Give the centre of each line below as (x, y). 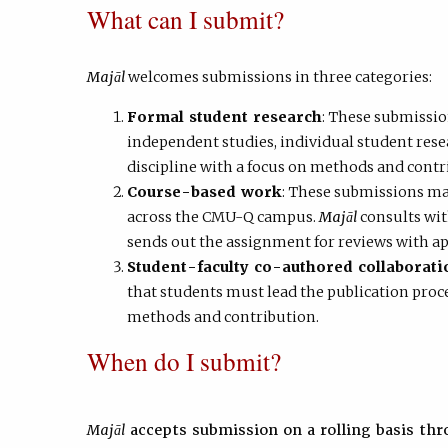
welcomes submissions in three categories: (280, 77)
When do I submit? (184, 361)
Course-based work (204, 191)
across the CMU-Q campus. (223, 216)
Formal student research (224, 116)
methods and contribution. (224, 316)
